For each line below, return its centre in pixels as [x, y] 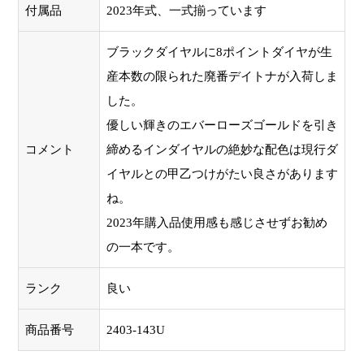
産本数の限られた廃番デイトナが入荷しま [223, 76]
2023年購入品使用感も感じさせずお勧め [217, 222]
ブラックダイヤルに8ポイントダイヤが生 [220, 52]
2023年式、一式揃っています [187, 10]
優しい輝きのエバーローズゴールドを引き [223, 125]
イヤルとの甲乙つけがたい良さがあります [223, 173]
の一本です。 [143, 247]
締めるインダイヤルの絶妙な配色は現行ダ [223, 149]
